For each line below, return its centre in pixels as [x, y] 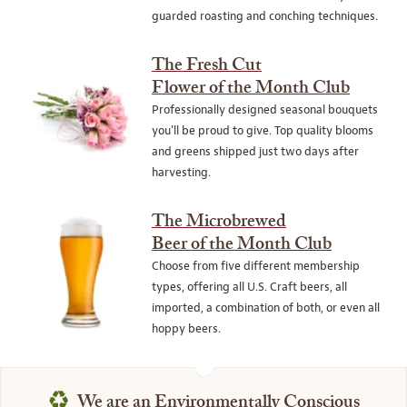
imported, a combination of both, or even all [265, 308]
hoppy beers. [186, 329]
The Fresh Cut [206, 66]
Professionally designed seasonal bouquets [264, 110]
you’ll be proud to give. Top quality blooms [262, 131]
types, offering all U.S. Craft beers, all [249, 287]
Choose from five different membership [255, 266]
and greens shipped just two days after [255, 152]
